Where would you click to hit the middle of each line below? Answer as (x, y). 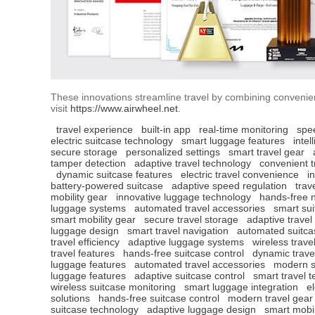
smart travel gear (266, 152)
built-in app (166, 129)
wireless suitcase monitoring (113, 287)
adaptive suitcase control (189, 275)
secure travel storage (191, 219)
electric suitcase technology (112, 140)
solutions (70, 298)
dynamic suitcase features (114, 174)
